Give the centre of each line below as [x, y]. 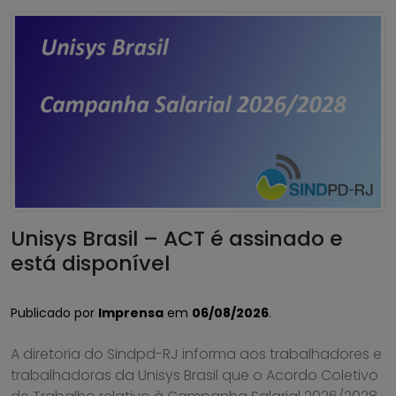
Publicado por [54, 313]
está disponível [90, 263]
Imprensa [131, 313]
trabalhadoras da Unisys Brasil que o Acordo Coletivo [194, 376]
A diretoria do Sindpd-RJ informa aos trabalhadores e [196, 354]
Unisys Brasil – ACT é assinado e [177, 239]
